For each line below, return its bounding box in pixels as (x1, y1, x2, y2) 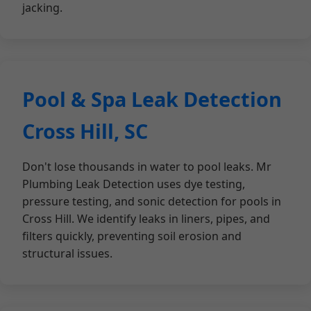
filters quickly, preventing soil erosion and (22, 228, 242, 244)
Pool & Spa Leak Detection (22, 85, 282, 112)
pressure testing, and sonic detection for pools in (22, 194, 281, 209)
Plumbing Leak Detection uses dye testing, (22, 176, 245, 192)
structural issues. (22, 246, 112, 261)
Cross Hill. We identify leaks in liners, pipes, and (22, 211, 270, 226)
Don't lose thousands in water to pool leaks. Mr (22, 159, 271, 174)
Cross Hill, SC (22, 117, 148, 144)
